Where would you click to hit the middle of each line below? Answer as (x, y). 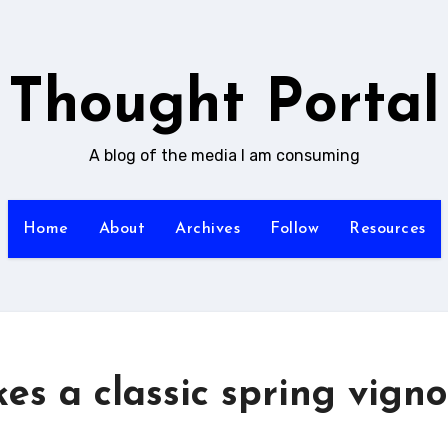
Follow (294, 229)
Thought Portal (224, 106)
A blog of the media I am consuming (224, 155)
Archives (207, 229)
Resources (387, 229)
